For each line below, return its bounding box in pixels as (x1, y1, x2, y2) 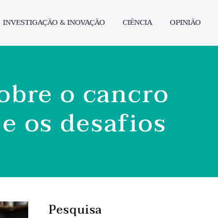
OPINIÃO (170, 16, 201, 29)
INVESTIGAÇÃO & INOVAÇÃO (3, 16, 105, 29)
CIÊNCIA (123, 16, 152, 29)
